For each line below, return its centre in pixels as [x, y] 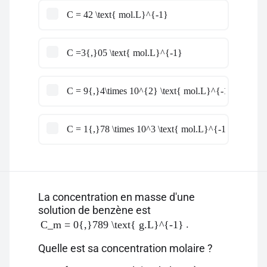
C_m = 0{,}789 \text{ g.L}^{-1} [112, 225]
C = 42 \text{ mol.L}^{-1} [117, 15]
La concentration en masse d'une [117, 197]
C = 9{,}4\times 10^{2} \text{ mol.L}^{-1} [150, 91]
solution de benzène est [94, 210]
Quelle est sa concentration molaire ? [125, 248]
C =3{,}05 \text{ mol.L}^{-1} [125, 53]
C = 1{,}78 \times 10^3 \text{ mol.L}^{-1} [149, 129]
